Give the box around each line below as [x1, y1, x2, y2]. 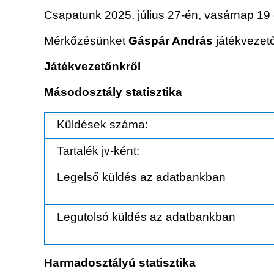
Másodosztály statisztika [44, 86, 182, 99]
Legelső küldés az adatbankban [57, 171, 226, 184]
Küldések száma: [57, 118, 148, 131]
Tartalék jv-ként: [57, 144, 139, 158]
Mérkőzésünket [44, 34, 128, 48]
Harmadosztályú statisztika [44, 256, 196, 270]
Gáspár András [128, 34, 213, 48]
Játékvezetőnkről [44, 60, 141, 73]
